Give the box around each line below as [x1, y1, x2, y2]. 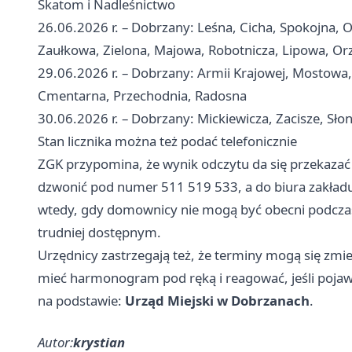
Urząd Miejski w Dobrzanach [125, 291, 310, 310]
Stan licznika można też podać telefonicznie [38, 131, 297, 150]
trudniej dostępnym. [38, 222, 161, 241]
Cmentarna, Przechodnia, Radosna [38, 86, 247, 104]
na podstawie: [38, 291, 125, 310]
